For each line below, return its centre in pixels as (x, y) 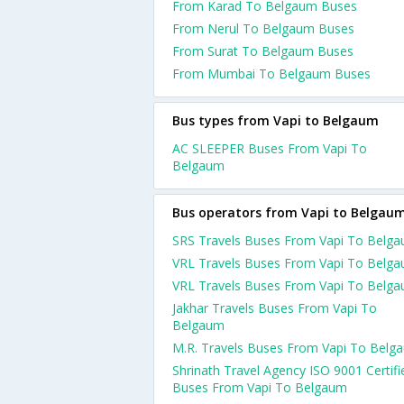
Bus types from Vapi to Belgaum (275, 120)
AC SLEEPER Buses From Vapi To (270, 148)
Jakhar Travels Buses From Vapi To (275, 308)
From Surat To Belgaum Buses (263, 51)
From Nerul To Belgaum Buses (263, 28)
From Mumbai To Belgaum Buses (271, 73)
